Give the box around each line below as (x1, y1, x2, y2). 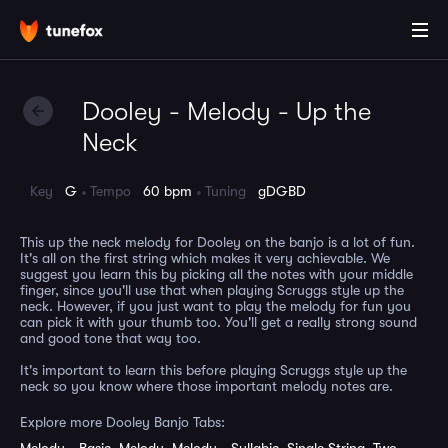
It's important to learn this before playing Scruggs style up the (20, 362, 407, 378)
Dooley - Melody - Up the (82, 97, 371, 126)
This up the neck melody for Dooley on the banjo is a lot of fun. (20, 234, 415, 250)
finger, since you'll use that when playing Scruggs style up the (20, 282, 404, 298)
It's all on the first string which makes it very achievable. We (20, 250, 390, 266)
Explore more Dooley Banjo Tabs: (20, 414, 225, 430)
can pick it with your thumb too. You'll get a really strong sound (20, 314, 417, 330)
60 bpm (143, 183, 192, 199)
